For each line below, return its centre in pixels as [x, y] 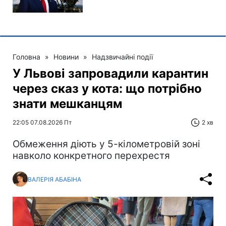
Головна [26, 57]
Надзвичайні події [122, 57]
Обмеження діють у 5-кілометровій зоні [106, 144]
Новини [66, 57]
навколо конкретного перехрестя [91, 156]
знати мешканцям [67, 104]
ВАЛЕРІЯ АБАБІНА [54, 179]
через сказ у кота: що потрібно [107, 89]
